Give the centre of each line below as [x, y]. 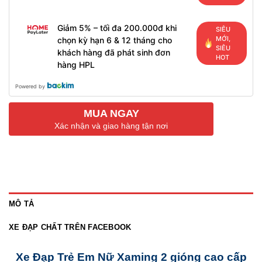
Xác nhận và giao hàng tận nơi [111, 125]
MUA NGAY [111, 113]
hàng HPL [76, 64]
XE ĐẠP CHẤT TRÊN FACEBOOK [70, 227]
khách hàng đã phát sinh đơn [113, 52]
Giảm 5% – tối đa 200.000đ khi [117, 27]
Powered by [30, 86]
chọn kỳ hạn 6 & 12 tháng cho [114, 40]
